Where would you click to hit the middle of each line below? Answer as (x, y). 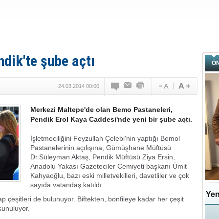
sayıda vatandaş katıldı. (67, 185)
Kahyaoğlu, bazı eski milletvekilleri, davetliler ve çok (110, 175)
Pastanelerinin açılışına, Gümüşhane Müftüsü (101, 148)
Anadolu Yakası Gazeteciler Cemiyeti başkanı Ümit (109, 166)
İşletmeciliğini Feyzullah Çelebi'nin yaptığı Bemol (105, 138)
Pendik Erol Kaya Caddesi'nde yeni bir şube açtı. (111, 119)
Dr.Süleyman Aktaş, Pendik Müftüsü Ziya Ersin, (103, 157)
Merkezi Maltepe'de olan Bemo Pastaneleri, (101, 109)
